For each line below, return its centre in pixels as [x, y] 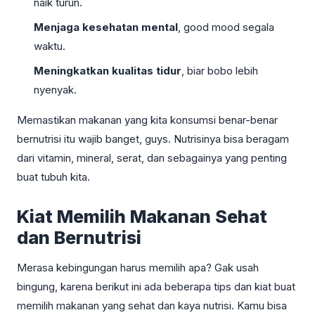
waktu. [50, 46]
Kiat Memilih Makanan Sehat [142, 216]
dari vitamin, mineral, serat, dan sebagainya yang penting [152, 157]
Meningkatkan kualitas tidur [108, 70]
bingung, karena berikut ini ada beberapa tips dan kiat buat [156, 286]
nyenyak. [55, 89]
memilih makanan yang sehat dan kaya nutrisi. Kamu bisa [152, 305]
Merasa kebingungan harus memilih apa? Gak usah [138, 267]
